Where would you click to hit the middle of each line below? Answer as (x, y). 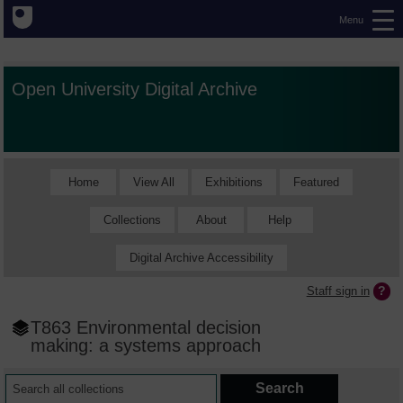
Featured (316, 182)
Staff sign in (338, 291)
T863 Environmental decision (146, 327)
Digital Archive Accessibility (201, 257)
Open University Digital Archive (135, 89)
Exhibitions (233, 182)
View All (153, 182)
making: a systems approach (146, 345)
